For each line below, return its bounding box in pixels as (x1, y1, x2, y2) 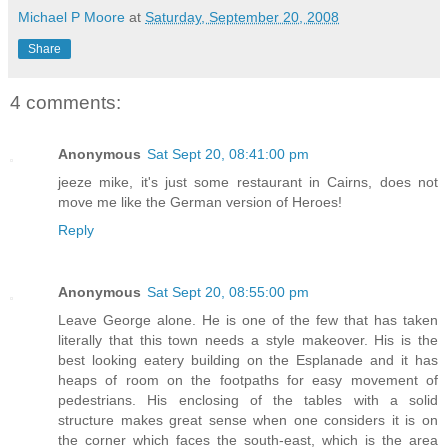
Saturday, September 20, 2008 (145, 8, 339, 25)
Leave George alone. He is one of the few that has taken (58, 311, 438, 328)
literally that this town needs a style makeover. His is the (58, 331, 438, 348)
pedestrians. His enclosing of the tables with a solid (58, 391, 438, 408)
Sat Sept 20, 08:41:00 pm (147, 145, 309, 162)
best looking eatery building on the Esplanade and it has (58, 351, 438, 368)
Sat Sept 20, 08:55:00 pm (147, 283, 309, 300)
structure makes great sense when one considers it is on (58, 411, 438, 428)
